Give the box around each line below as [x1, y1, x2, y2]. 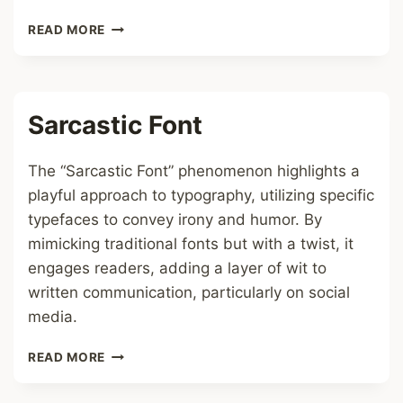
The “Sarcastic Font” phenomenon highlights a [28, 162, 360, 180]
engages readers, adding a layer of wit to [28, 259, 327, 277]
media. [28, 308, 77, 326]
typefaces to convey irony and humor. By [28, 210, 322, 228]
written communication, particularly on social [28, 283, 350, 301]
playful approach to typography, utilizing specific [28, 186, 374, 204]
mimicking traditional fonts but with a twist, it [28, 235, 354, 253]
